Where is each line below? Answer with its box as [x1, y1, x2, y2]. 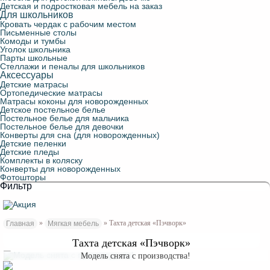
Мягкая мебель [48, 219, 99, 228]
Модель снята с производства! [81, 251, 190, 260]
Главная [6, 219, 34, 228]
